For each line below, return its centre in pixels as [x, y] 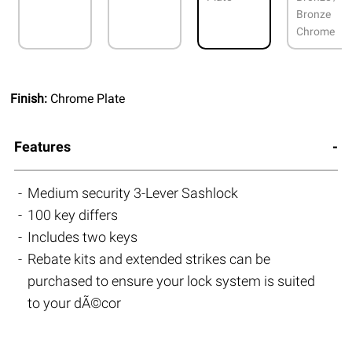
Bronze [314, 15]
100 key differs [73, 215]
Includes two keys [83, 237]
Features [42, 147]
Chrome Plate [88, 99]
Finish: [31, 99]
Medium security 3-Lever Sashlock [133, 193]
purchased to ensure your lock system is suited [172, 281]
